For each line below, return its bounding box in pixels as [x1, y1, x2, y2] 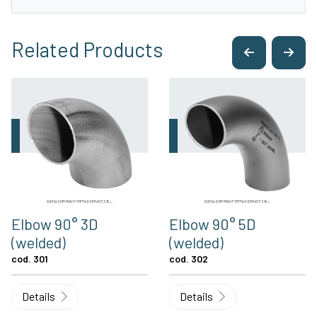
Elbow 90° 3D [11, 214, 98, 233]
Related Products [11, 37, 163, 62]
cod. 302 [169, 252, 208, 265]
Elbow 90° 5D [169, 214, 255, 233]
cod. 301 [11, 252, 48, 265]
